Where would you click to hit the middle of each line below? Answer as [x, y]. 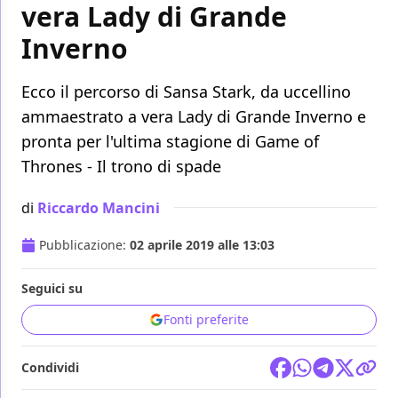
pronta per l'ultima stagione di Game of [170, 142]
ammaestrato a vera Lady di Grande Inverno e [194, 117]
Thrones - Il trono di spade [121, 167]
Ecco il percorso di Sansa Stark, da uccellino [186, 92]
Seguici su [52, 289]
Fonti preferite [206, 320]
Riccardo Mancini [99, 207]
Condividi [50, 368]
